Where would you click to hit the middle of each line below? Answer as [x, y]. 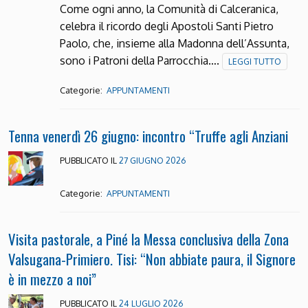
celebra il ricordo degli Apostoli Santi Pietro [166, 26]
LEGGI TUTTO [254, 61]
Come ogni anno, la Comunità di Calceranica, [169, 9]
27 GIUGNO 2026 [152, 160]
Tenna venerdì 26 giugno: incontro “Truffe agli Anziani [148, 135]
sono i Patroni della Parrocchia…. [141, 60]
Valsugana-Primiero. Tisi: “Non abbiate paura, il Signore [152, 258]
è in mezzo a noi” [52, 278]
